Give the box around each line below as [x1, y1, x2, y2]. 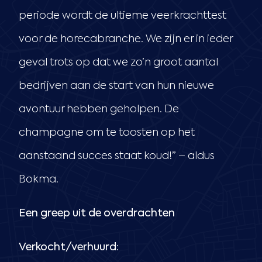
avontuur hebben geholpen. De [19, 104, 179, 115]
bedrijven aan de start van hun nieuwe [19, 80, 214, 91]
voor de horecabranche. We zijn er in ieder [19, 33, 233, 44]
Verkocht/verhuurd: [19, 242, 119, 253]
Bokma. [19, 174, 58, 185]
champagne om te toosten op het [19, 127, 195, 138]
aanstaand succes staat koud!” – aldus [19, 150, 215, 161]
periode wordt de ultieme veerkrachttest [19, 10, 226, 21]
